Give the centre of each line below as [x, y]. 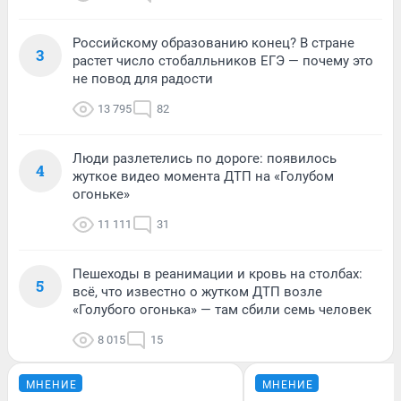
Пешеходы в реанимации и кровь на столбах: [218, 273]
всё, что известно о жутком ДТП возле [197, 291]
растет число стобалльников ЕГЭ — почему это [223, 60]
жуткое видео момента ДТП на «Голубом [203, 176]
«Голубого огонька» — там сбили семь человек [222, 309]
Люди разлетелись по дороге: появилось [205, 158]
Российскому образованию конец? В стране [213, 43]
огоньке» [101, 194]
